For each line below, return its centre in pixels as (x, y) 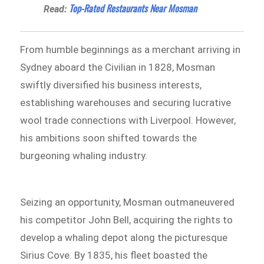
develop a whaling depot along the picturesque (124, 238)
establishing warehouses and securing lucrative (126, 102)
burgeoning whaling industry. (84, 155)
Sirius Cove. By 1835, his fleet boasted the (114, 255)
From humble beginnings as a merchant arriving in (131, 49)
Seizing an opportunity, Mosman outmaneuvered (128, 202)
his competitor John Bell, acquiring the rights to (127, 220)
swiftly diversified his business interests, (111, 85)
